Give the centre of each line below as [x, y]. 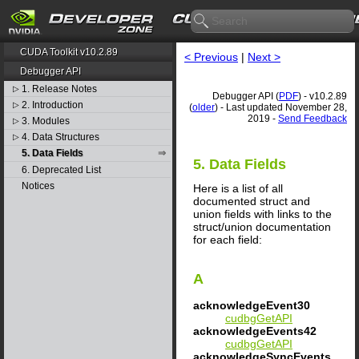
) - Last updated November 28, [281, 107]
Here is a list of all [238, 188]
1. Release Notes [59, 89]
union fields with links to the [262, 214]
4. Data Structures [60, 137]
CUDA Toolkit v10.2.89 [69, 52]
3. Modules [45, 121]
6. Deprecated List [61, 169]
